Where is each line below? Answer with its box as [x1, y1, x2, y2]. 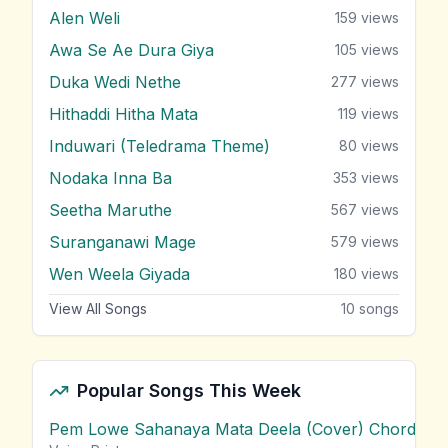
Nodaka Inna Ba [49, 167, 172, 188]
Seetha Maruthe [49, 199, 172, 220]
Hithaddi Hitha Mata [49, 103, 198, 124]
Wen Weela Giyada [49, 263, 190, 284]
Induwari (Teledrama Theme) [49, 135, 270, 156]
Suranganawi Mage [49, 231, 196, 252]
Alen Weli [49, 7, 120, 28]
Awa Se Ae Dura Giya [49, 39, 214, 60]
